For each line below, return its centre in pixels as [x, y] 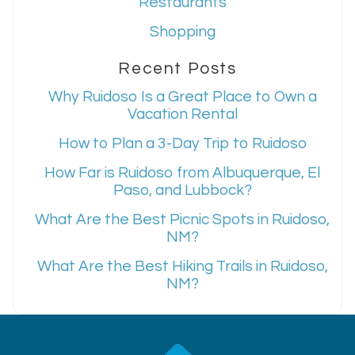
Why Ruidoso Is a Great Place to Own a [182, 97]
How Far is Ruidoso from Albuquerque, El [182, 173]
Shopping [182, 32]
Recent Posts [177, 68]
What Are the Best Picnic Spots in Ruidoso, [182, 220]
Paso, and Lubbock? [182, 191]
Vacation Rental [182, 115]
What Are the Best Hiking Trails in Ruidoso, [182, 267]
